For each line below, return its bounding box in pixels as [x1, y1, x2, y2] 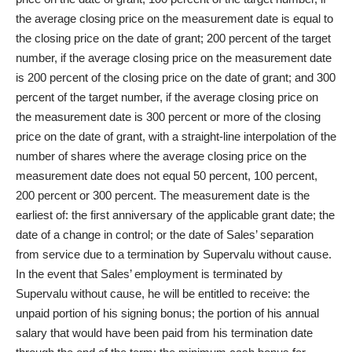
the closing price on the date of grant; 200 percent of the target [16, 31, 331, 45]
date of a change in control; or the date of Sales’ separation [16, 228, 313, 241]
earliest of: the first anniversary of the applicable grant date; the [16, 208, 335, 222]
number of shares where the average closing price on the [16, 149, 306, 163]
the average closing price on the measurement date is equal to [16, 12, 333, 25]
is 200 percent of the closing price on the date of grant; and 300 [16, 71, 335, 84]
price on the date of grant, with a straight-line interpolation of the [16, 130, 336, 143]
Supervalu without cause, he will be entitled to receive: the [16, 287, 310, 300]
